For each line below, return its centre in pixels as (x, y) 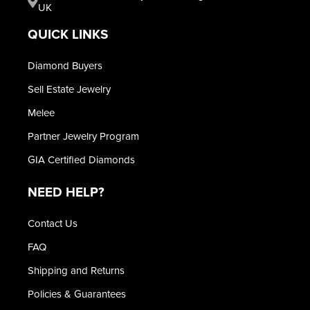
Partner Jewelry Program (83, 136)
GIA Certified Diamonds (81, 159)
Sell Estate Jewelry (69, 89)
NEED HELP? (66, 192)
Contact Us (53, 223)
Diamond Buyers (65, 65)
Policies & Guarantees (77, 294)
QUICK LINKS (68, 35)
